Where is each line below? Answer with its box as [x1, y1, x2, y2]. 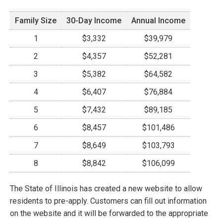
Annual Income [131, 16, 185, 25]
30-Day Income [66, 16, 121, 25]
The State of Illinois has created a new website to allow [10, 184, 202, 193]
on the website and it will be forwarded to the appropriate [10, 209, 208, 218]
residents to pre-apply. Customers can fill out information [10, 196, 207, 206]
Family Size [15, 16, 56, 25]
